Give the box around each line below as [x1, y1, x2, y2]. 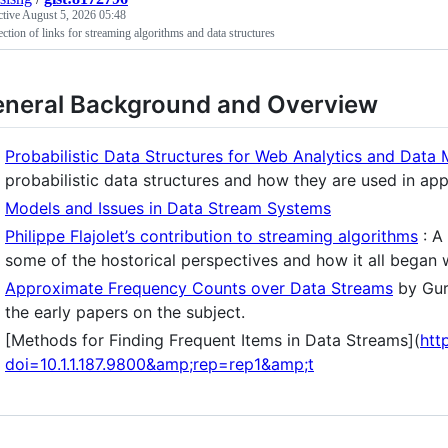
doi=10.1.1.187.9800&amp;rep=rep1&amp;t [5, 353, 314, 374]
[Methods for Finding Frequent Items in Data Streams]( [5, 329, 420, 350]
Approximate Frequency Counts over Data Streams [5, 277, 393, 298]
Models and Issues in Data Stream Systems [5, 197, 331, 218]
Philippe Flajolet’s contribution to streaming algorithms [5, 225, 418, 246]
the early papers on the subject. [5, 301, 245, 322]
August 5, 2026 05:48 [22, 7, 126, 22]
